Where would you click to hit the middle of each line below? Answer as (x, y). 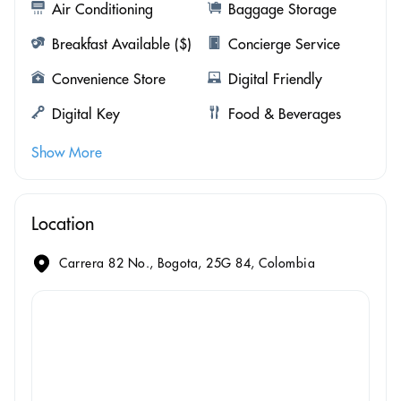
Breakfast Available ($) (122, 43)
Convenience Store (109, 78)
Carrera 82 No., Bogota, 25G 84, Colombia (187, 264)
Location (63, 223)
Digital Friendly (275, 78)
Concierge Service (284, 43)
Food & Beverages (284, 113)
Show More (67, 152)
